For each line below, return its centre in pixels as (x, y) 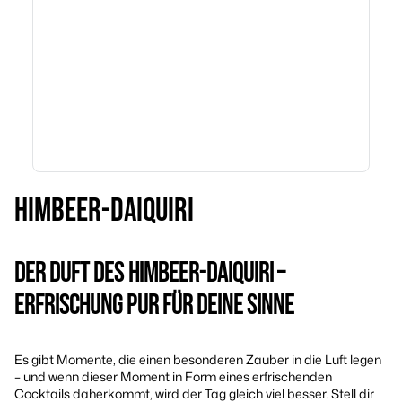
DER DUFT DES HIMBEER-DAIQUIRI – (150, 273)
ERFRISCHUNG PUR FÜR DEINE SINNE (155, 305)
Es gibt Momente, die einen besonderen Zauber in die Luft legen (198, 359)
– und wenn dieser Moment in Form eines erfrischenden (173, 376)
